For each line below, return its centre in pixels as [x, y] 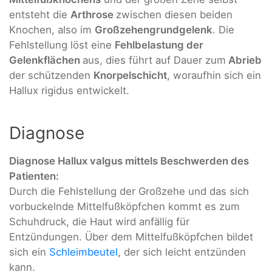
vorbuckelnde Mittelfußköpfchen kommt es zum [124, 207]
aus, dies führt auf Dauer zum [154, 60]
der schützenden [51, 75]
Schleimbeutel [83, 252]
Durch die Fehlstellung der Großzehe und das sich [129, 192]
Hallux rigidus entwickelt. [69, 90]
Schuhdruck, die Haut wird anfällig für [99, 222]
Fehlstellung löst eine [62, 45]
